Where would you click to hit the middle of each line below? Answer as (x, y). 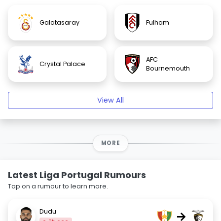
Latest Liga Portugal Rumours (77, 175)
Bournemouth (168, 68)
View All (110, 100)
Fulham (158, 22)
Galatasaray (59, 22)
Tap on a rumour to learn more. (58, 186)
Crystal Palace (62, 64)
